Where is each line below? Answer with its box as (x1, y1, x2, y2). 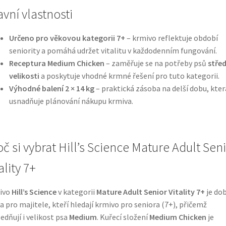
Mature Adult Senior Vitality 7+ (96, 187, 205, 197)
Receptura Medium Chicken (9, 58, 104, 68)
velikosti (9, 70, 39, 81)
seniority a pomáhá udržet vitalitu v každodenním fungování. (9, 45, 217, 55)
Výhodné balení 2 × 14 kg (9, 83, 94, 93)
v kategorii (56, 187, 96, 197)
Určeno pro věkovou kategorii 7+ (9, 32, 125, 43)
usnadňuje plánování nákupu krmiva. (9, 95, 133, 106)
